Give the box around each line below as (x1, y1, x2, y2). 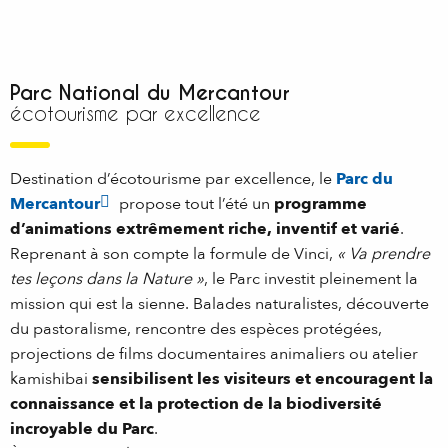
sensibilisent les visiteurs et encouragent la (92, 367, 433, 390)
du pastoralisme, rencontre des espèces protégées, (10, 317, 382, 340)
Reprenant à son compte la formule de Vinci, (10, 242, 337, 265)
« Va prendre (337, 242, 430, 265)
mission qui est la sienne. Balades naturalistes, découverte (10, 292, 429, 315)
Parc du (336, 167, 393, 190)
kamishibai (10, 367, 92, 390)
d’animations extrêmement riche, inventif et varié (10, 217, 400, 240)
